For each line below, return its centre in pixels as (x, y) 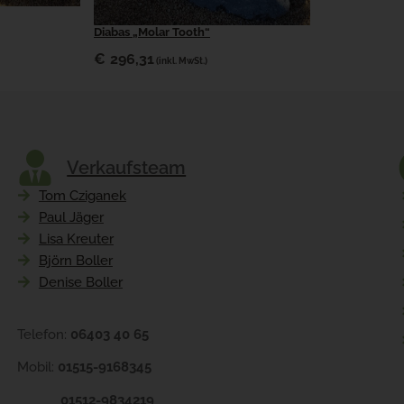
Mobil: (38, 367)
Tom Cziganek (82, 195)
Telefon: (44, 334)
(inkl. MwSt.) (182, 60)
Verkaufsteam (127, 167)
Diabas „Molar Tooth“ (152, 32)
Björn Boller (75, 260)
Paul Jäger (71, 217)
